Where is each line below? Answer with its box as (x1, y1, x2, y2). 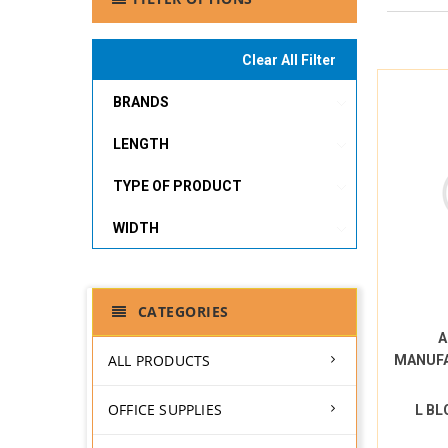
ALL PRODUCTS (108, 351, 211, 370)
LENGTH (113, 136, 169, 152)
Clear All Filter (242, 52, 336, 68)
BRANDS (113, 94, 169, 110)
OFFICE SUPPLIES (108, 400, 222, 419)
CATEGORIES (133, 302, 229, 321)
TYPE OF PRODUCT (113, 178, 242, 194)
